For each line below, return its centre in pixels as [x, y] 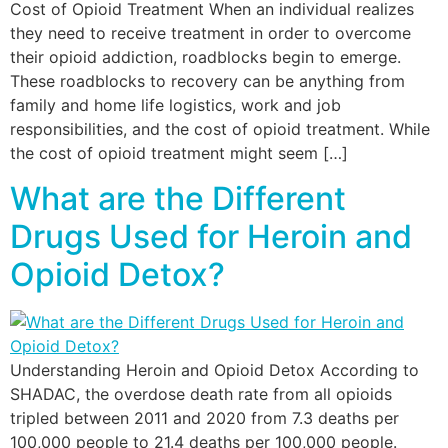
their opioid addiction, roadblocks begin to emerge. [205, 57]
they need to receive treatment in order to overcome [210, 33]
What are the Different [178, 198]
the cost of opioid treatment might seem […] [179, 153]
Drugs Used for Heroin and [211, 236]
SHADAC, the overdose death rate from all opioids [201, 393]
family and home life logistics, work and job [175, 105]
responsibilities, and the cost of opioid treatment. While [220, 129]
